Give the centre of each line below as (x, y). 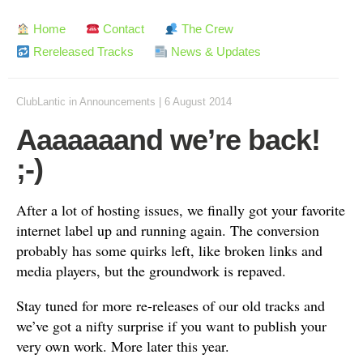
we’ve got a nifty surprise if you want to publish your (171, 326)
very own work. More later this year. (123, 346)
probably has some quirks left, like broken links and (169, 250)
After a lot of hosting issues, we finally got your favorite (181, 210)
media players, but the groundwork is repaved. (151, 271)
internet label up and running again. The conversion (168, 230)
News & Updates (215, 51)
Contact (122, 29)
